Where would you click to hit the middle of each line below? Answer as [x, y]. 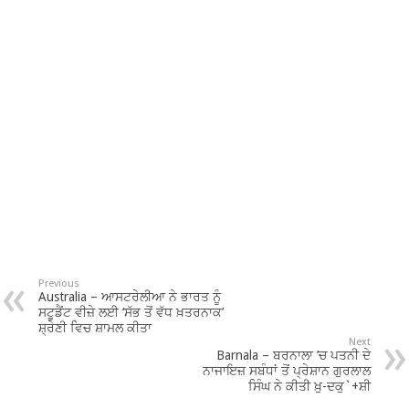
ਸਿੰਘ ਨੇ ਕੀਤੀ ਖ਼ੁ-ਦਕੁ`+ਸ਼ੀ [309, 387]
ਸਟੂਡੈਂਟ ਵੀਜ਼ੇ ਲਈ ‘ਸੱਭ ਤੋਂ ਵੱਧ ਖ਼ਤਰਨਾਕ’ [131, 313]
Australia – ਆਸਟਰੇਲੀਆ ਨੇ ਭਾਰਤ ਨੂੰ [130, 297]
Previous [59, 284]
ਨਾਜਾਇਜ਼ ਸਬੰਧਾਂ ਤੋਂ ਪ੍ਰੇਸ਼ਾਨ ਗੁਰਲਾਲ [286, 371]
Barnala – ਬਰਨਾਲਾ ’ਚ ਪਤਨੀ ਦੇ [293, 356]
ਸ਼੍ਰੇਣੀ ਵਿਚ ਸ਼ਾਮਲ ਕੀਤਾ [95, 328]
